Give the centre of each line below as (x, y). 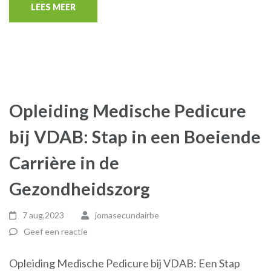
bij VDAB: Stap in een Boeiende (135, 136)
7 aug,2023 (44, 215)
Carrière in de (64, 162)
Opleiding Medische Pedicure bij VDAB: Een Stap (125, 263)
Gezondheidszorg (80, 188)
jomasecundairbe (127, 215)
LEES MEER (53, 7)
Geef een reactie (56, 231)
